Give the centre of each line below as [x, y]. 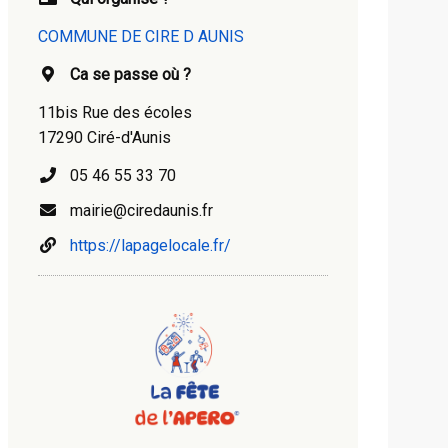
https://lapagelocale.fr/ [150, 245]
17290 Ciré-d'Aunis [104, 137]
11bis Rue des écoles [115, 112]
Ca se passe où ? [130, 74]
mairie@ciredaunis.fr [135, 210]
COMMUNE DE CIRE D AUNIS [141, 36]
